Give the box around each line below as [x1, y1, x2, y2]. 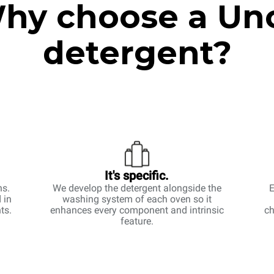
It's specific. [105, 168, 169, 183]
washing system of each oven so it [62, 193, 212, 205]
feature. [120, 215, 154, 227]
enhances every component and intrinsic [50, 204, 224, 216]
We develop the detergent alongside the [52, 182, 221, 194]
